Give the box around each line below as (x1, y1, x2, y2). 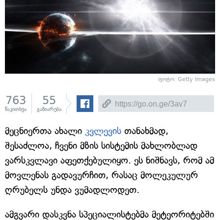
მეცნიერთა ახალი (5, 125, 85, 137)
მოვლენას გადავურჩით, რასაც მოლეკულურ (5, 169, 198, 181)
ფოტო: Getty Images (158, 76, 215, 83)
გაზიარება (37, 106, 61, 113)
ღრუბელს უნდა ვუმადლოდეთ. (5, 184, 139, 196)
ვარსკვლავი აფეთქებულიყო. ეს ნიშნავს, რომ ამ (5, 155, 214, 166)
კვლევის (85, 125, 121, 137)
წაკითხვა (5, 106, 27, 113)
